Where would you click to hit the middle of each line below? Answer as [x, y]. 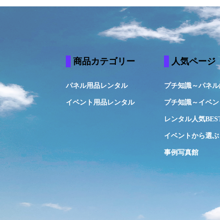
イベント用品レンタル [100, 102]
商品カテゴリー [104, 61]
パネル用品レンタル [97, 85]
